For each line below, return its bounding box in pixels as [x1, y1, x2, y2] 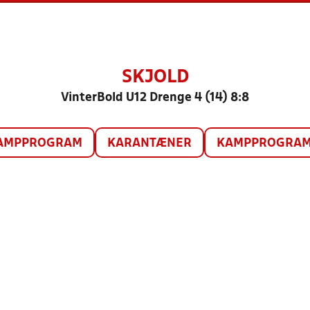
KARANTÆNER [107, 138, 192, 149]
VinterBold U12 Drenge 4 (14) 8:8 [61, 92, 249, 104]
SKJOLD [121, 69, 189, 86]
